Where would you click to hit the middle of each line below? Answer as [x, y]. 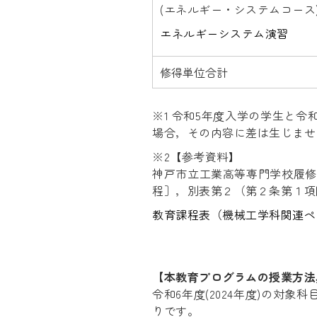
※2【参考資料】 [196, 156]
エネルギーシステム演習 [224, 33]
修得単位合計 [194, 72]
